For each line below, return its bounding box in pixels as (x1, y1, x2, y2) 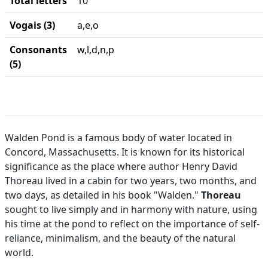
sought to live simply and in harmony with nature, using (5, 203, 257, 216)
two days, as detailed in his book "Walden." (5, 188, 201, 202)
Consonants (10, 43, 67, 56)
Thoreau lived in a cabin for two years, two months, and (5, 174, 257, 187)
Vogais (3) (10, 19, 55, 32)
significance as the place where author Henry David (5, 160, 237, 173)
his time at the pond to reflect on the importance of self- (5, 217, 260, 230)
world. (5, 246, 33, 259)
